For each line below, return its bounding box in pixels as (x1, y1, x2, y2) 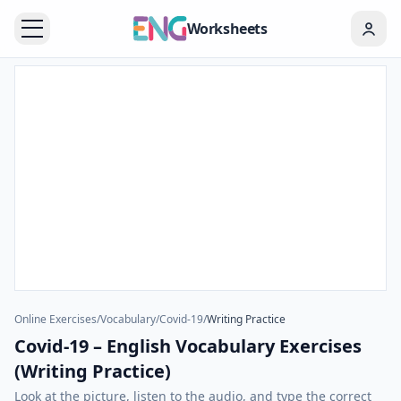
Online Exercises (14, 311, 97, 327)
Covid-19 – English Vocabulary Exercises (14, 334, 362, 358)
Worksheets (186, 19, 268, 38)
